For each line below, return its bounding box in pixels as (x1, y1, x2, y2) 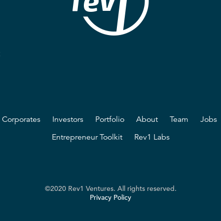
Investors (52, 114, 83, 124)
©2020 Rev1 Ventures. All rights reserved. (44, 184, 177, 193)
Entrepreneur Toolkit (51, 132, 122, 142)
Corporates (2, 114, 40, 124)
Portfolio (95, 114, 124, 124)
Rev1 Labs (134, 132, 170, 142)
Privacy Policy (90, 193, 131, 202)
